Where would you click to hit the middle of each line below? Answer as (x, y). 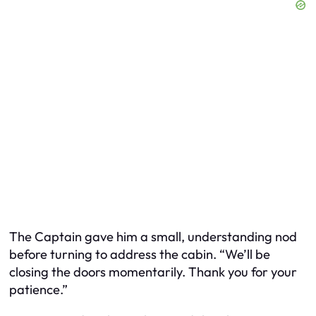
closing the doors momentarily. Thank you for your (153, 272)
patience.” (38, 290)
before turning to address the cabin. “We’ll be (140, 255)
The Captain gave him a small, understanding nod (153, 237)
